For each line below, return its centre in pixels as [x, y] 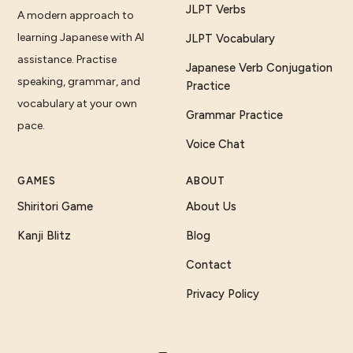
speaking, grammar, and [79, 82]
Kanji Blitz [45, 236]
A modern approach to [76, 16]
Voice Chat [216, 145]
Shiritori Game [56, 207]
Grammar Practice [234, 115]
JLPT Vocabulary [230, 39]
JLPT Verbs [216, 10]
